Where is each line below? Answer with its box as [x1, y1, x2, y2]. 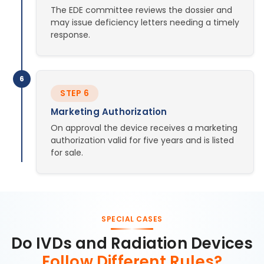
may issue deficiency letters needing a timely [51, 16, 239, 28]
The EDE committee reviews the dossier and [51, 4, 232, 16]
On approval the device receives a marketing [51, 121, 237, 134]
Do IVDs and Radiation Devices [11, 232, 253, 254]
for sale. [51, 146, 83, 159]
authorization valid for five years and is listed [51, 134, 234, 146]
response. [51, 28, 90, 41]
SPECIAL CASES [101, 213, 163, 224]
